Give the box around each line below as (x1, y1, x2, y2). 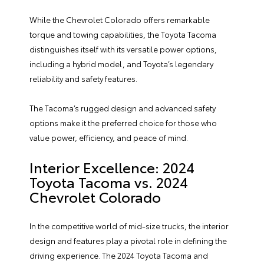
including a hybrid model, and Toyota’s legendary (29, 58, 213, 69)
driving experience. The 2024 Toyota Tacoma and (29, 250, 208, 260)
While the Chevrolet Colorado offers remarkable (29, 14, 210, 25)
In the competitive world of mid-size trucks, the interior (29, 220, 229, 231)
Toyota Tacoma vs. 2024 (29, 171, 188, 192)
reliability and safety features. (29, 73, 139, 84)
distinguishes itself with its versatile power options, (29, 44, 217, 54)
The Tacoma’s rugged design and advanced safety (29, 103, 216, 113)
